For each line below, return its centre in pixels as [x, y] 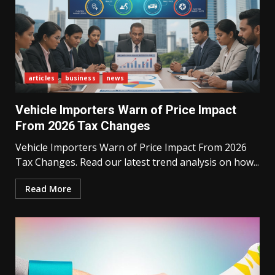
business [80, 78]
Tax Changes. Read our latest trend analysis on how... [137, 162]
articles [41, 78]
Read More [48, 189]
